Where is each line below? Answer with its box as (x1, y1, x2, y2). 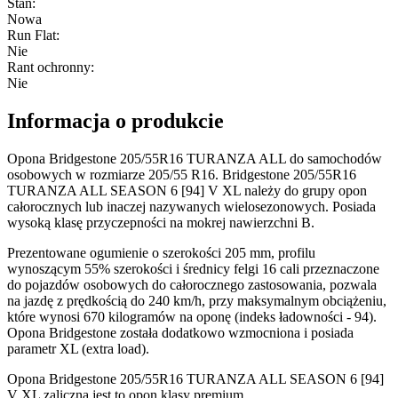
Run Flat (7, 27, 56, 43)
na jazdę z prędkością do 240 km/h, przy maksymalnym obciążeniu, (7, 292, 386, 308)
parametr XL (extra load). (7, 340, 149, 356)
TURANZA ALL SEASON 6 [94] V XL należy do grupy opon (7, 182, 367, 198)
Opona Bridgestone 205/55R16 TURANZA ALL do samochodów (7, 150, 382, 166)
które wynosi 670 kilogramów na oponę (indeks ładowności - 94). (7, 308, 377, 324)
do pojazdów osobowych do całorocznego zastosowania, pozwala (7, 276, 377, 292)
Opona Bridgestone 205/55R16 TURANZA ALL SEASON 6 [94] (7, 370, 384, 386)
